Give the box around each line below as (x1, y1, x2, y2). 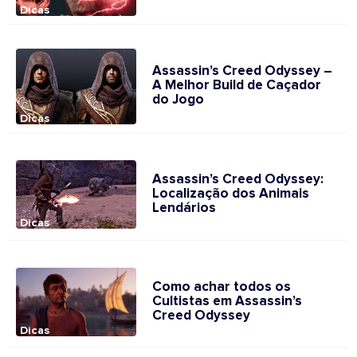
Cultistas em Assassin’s (152, 295, 303, 309)
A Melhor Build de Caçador (152, 79, 322, 93)
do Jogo (152, 93, 205, 108)
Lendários (152, 202, 217, 216)
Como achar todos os (152, 280, 292, 295)
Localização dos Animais (152, 187, 310, 202)
